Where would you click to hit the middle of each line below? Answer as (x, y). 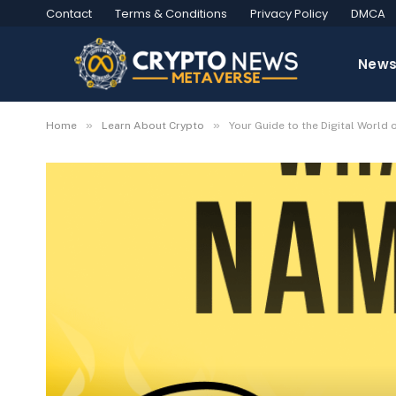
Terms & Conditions (171, 13)
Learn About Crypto (153, 126)
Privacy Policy (289, 13)
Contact (69, 13)
